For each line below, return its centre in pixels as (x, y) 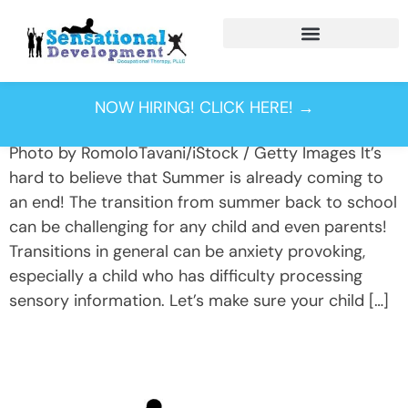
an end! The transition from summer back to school (203, 203)
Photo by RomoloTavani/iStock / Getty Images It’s (195, 153)
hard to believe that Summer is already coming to (196, 178)
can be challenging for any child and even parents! (198, 227)
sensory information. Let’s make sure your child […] (199, 301)
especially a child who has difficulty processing (186, 276)
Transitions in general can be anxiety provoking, (187, 252)
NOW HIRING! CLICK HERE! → (204, 107)
